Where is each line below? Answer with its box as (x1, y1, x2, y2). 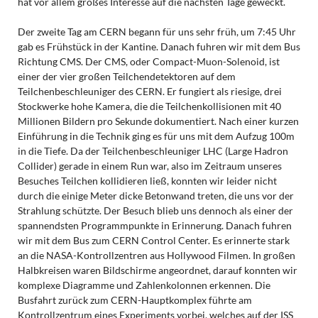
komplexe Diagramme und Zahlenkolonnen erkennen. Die (17, 278, 270, 291)
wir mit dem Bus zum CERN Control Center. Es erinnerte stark (17, 234, 290, 246)
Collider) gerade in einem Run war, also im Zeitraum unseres (17, 159, 282, 172)
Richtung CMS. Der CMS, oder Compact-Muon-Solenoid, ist (17, 55, 280, 67)
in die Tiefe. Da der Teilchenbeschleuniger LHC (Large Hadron (17, 144, 288, 157)
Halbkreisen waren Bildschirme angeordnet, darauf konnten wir (17, 263, 297, 276)
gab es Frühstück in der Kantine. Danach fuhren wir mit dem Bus (17, 40, 300, 53)
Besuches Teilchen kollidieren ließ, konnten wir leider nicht (17, 174, 277, 187)
